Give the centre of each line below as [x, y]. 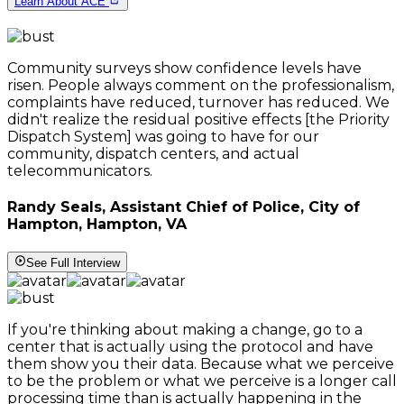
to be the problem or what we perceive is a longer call [202, 381]
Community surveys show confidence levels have [184, 68]
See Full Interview [73, 262]
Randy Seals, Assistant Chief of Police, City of [184, 207]
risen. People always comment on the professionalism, [201, 85]
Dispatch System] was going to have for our [163, 136]
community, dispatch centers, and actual [153, 153]
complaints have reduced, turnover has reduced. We [198, 102]
